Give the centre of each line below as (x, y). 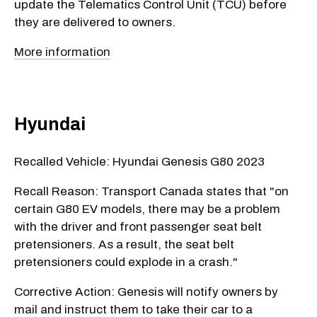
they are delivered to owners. (95, 22)
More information (62, 52)
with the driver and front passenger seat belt (138, 226)
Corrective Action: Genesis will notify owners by (146, 292)
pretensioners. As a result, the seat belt (124, 244)
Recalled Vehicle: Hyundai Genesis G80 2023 (139, 161)
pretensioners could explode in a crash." (126, 262)
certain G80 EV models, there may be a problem (147, 209)
